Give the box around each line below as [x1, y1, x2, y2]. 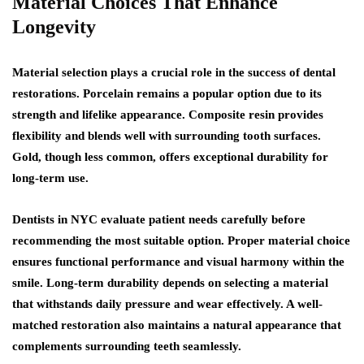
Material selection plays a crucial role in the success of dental [12, 66, 336, 79]
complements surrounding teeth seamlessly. [12, 340, 241, 353]
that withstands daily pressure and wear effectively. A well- [12, 297, 323, 310]
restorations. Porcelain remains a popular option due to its [12, 87, 322, 100]
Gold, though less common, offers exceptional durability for [12, 150, 328, 163]
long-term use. [12, 171, 89, 184]
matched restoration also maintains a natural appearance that [12, 318, 341, 331]
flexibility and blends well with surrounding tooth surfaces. [12, 129, 321, 142]
